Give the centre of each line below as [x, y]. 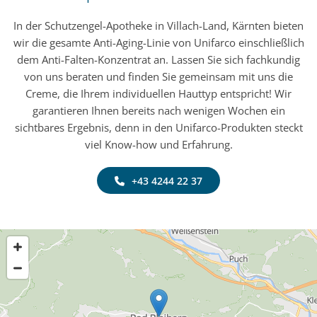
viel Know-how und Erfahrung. [158, 144]
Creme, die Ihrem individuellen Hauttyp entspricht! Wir [158, 93]
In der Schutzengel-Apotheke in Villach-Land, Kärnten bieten [158, 25]
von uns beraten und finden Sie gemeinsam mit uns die [158, 76]
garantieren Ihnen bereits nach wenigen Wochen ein [158, 110]
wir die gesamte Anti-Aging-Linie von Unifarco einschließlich [158, 42]
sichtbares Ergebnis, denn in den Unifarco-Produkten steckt [158, 127]
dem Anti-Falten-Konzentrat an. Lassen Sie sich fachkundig [158, 59]
